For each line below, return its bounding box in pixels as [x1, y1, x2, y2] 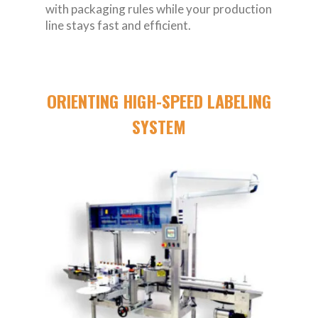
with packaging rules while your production [45, 1, 272, 16]
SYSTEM [132, 114, 186, 139]
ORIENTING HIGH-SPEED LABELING [47, 88, 271, 114]
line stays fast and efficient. [45, 18, 191, 33]
